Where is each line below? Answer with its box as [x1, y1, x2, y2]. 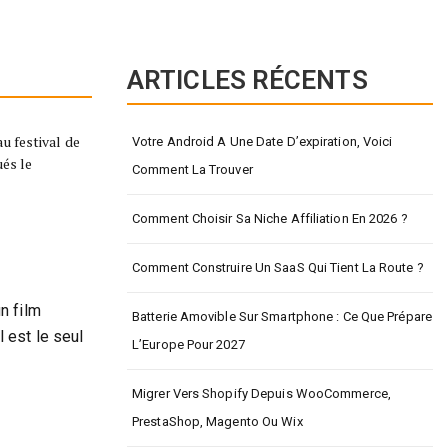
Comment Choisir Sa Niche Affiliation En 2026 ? [132, 211, 408, 226]
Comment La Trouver [132, 162, 253, 177]
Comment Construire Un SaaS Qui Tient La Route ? [132, 260, 424, 275]
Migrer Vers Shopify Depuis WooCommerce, [132, 386, 391, 401]
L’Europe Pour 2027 [132, 337, 245, 352]
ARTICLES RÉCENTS [127, 65, 368, 95]
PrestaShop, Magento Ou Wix [132, 414, 303, 429]
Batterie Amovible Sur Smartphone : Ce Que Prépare [132, 309, 432, 324]
